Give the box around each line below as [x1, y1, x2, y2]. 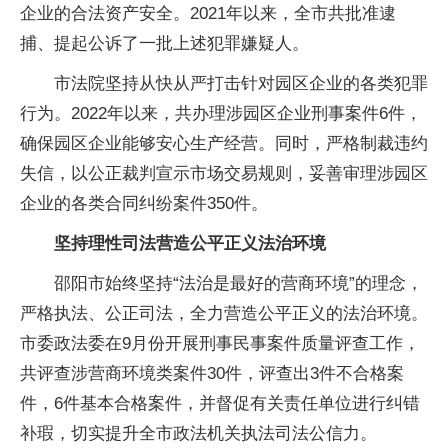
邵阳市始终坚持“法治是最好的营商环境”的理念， [54, 273, 423, 293]
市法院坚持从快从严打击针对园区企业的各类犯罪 [54, 73, 428, 93]
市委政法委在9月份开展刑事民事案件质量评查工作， [20, 333, 420, 353]
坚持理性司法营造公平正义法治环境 [54, 233, 326, 253]
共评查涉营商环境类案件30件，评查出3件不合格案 [20, 363, 404, 383]
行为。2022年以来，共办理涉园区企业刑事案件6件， [20, 103, 422, 123]
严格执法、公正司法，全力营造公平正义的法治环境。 [20, 303, 428, 323]
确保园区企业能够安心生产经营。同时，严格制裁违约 [20, 133, 428, 153]
